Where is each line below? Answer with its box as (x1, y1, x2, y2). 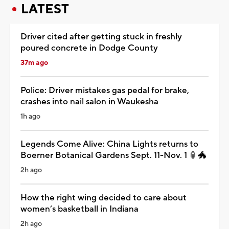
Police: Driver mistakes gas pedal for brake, (20, 84, 189, 96)
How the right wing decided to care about (20, 192, 187, 203)
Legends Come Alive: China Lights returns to (20, 138, 198, 150)
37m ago (20, 58, 48, 67)
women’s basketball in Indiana (20, 203, 139, 215)
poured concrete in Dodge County (20, 42, 158, 54)
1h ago (20, 111, 40, 121)
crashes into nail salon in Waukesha (20, 96, 158, 107)
